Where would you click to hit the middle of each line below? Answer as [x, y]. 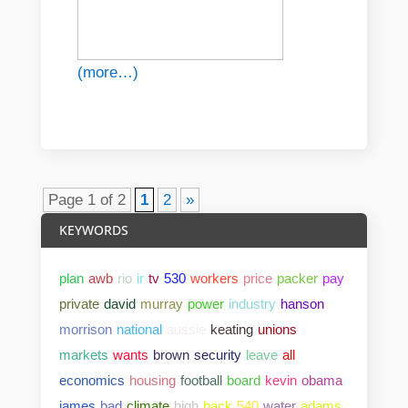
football [201, 381]
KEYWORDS [93, 230]
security [217, 355]
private [79, 304]
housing [152, 381]
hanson [302, 304]
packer [297, 279]
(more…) [107, 73]
